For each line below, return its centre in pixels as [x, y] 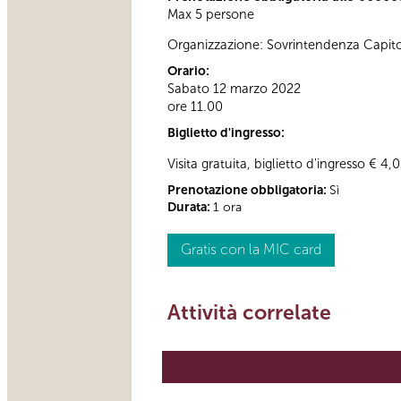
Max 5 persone [211, 14]
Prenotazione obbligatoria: [248, 190]
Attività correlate [249, 312]
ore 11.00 [195, 107]
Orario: [190, 72]
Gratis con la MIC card [251, 249]
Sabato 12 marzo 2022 [234, 89]
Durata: [190, 207]
